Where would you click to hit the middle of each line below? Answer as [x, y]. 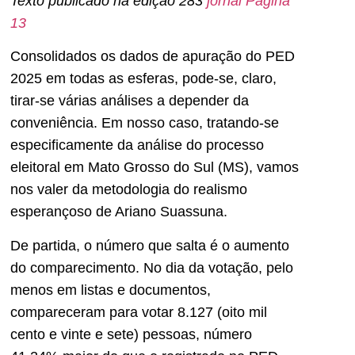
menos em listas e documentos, [111, 290]
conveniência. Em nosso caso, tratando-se [145, 123]
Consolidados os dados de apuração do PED [153, 57]
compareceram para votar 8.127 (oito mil [139, 312]
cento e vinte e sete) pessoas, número [131, 334]
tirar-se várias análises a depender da [130, 101]
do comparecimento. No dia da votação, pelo [152, 267]
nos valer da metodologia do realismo [129, 190]
